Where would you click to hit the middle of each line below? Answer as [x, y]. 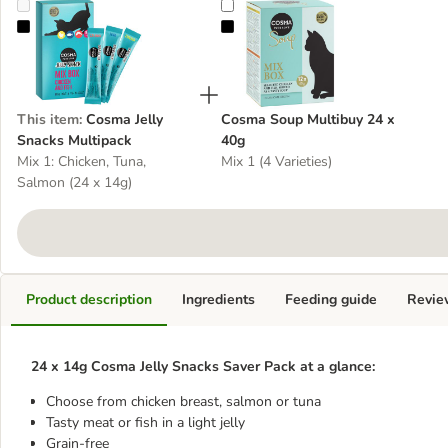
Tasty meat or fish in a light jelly [145, 422]
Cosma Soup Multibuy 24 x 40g [332, 27]
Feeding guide [331, 299]
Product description [89, 299]
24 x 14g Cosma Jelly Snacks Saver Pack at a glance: [203, 366]
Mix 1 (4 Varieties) [276, 161]
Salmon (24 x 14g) [74, 182]
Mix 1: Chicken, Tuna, [81, 161]
